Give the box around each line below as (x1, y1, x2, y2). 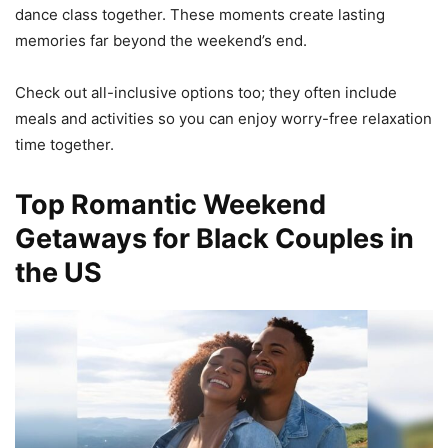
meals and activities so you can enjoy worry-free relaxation (15, 109, 432, 129)
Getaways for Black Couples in (15, 222, 414, 256)
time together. (15, 135, 114, 155)
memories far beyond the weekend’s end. (15, 31, 307, 51)
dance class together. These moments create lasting (15, 5, 385, 25)
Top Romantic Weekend (15, 188, 326, 222)
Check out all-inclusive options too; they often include (15, 83, 397, 103)
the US (15, 256, 102, 290)
